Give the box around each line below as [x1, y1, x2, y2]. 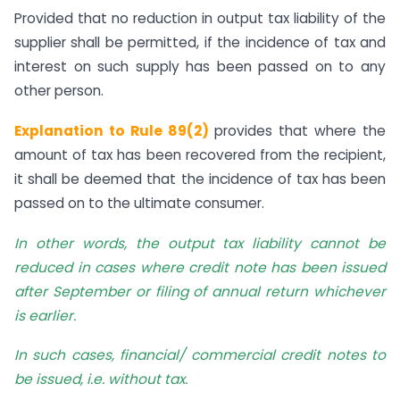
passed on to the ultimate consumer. [14, 193, 264, 212]
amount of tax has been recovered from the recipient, [14, 145, 386, 164]
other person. [14, 80, 104, 100]
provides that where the [214, 121, 387, 140]
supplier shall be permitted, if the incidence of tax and [14, 32, 386, 52]
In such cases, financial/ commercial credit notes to [14, 346, 386, 365]
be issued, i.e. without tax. [14, 370, 187, 389]
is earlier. [14, 305, 76, 325]
